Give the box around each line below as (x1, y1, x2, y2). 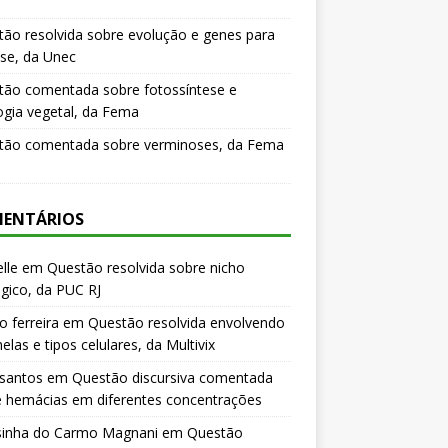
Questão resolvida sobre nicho (46, 258, 245, 277)
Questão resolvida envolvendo (87, 313, 285, 332)
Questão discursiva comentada (71, 368, 273, 387)
